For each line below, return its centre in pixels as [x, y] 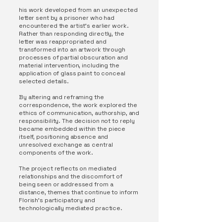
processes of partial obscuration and [73, 57]
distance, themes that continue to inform [79, 192]
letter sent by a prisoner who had [67, 18]
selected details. [44, 81]
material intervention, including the [69, 65]
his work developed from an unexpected [78, 10]
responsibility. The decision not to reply [77, 121]
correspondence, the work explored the [78, 105]
